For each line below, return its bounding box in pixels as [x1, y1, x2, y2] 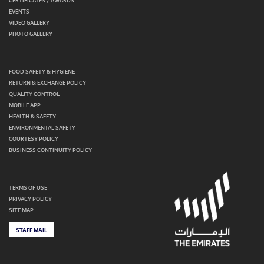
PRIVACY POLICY [9, 194, 52, 204]
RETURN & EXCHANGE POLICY [9, 78, 86, 88]
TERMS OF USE [9, 183, 47, 193]
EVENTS [9, 7, 29, 17]
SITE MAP [9, 206, 34, 216]
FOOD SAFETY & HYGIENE [9, 67, 75, 77]
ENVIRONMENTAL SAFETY [9, 123, 75, 133]
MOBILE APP [9, 101, 41, 111]
